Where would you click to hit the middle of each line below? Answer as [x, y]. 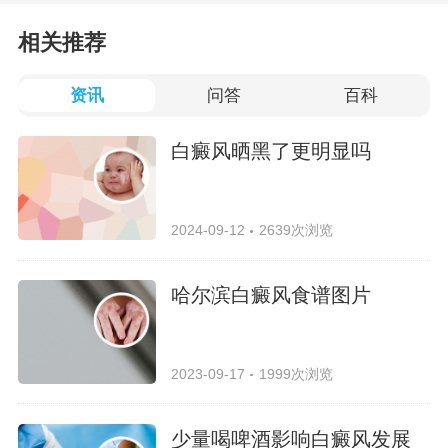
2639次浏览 [295, 230]
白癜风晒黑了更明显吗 [271, 151]
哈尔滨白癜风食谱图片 [271, 294]
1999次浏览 [295, 373]
